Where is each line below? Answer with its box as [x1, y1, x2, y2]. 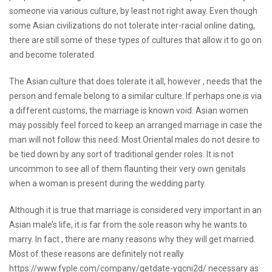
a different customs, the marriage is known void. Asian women [9, 106, 248, 115]
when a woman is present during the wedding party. [9, 178, 206, 188]
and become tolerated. [9, 50, 96, 59]
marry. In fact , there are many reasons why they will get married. [9, 234, 256, 244]
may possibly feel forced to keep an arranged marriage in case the [9, 120, 262, 130]
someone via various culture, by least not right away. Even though [9, 6, 257, 16]
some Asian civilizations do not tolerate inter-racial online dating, [9, 21, 255, 30]
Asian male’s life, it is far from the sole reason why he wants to [9, 220, 247, 229]
